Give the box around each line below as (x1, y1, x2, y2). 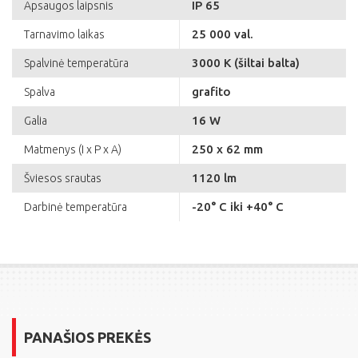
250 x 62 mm (192, 142, 263, 157)
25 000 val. (192, 27, 253, 42)
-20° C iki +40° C (192, 200, 284, 214)
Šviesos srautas (24, 172, 101, 185)
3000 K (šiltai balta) (192, 56, 300, 70)
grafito (192, 85, 231, 99)
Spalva (24, 86, 55, 99)
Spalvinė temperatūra (24, 57, 129, 70)
